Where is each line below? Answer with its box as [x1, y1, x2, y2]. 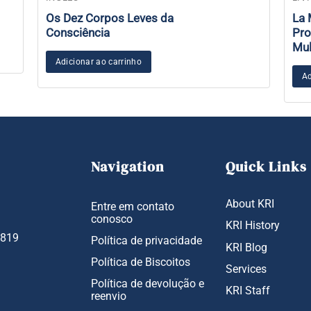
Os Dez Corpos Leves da [45, 12, 174, 26]
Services [226, 263, 267, 276]
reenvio [91, 290, 126, 303]
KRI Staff [226, 285, 271, 298]
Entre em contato [91, 201, 174, 214]
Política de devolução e [91, 278, 204, 291]
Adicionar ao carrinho [55, 56, 142, 67]
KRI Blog [226, 241, 268, 254]
